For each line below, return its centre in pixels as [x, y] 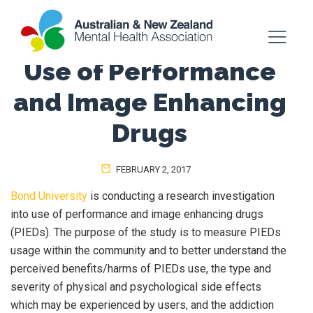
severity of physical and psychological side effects [136, 287]
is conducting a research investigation [181, 196]
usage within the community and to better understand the [148, 250]
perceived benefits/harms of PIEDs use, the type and [141, 269]
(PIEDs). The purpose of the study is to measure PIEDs [146, 232]
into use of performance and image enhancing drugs [137, 214]
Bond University [49, 196]
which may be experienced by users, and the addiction [142, 305]
